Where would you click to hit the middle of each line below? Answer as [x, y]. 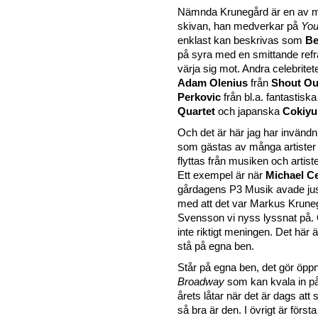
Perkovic [201, 97]
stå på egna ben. [216, 246]
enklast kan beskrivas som [241, 40]
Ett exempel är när [221, 175]
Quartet [198, 111]
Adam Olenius [214, 83]
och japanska [250, 111]
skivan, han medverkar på [239, 26]
